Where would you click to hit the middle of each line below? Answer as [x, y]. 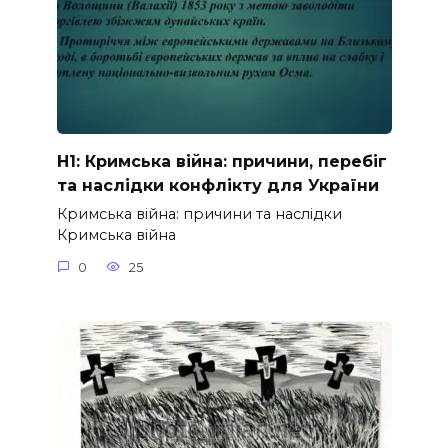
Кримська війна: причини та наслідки [199, 214]
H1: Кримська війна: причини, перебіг [221, 161]
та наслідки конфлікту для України [217, 185]
